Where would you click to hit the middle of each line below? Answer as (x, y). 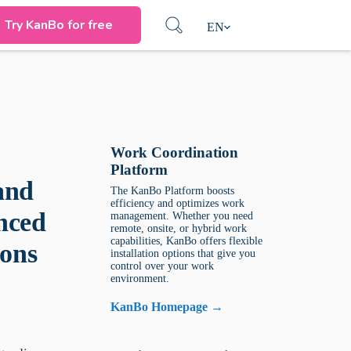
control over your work (163, 266)
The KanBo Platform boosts (173, 191)
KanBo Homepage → (167, 307)
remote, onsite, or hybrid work (179, 228)
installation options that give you (183, 253)
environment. (140, 279)
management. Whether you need (182, 216)
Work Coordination (175, 152)
